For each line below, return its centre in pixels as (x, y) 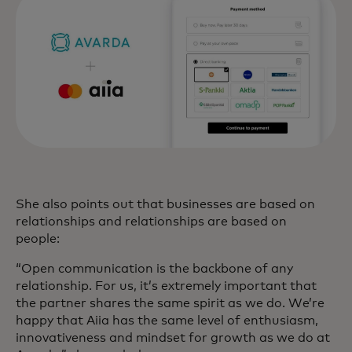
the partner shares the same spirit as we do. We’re (170, 303)
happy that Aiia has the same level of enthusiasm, (167, 321)
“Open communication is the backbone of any (154, 269)
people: (39, 239)
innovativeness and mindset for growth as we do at (173, 338)
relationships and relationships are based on (151, 222)
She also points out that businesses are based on (165, 204)
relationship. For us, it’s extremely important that (166, 286)
